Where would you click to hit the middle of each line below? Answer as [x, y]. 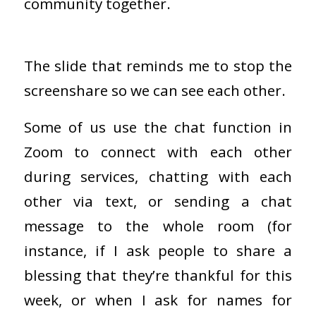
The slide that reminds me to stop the [158, 65]
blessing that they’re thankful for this [158, 275]
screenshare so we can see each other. [154, 90]
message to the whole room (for [158, 226]
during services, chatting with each [158, 177]
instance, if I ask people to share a [158, 251]
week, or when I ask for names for [158, 300]
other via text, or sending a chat [158, 201]
